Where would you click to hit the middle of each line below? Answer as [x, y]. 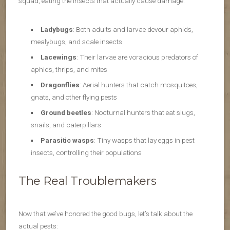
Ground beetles [66, 113]
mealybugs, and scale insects [76, 42]
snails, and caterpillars [66, 125]
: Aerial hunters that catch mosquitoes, [138, 85]
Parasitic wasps [67, 140]
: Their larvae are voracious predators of [137, 57]
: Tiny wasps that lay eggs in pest [144, 140]
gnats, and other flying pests [74, 97]
